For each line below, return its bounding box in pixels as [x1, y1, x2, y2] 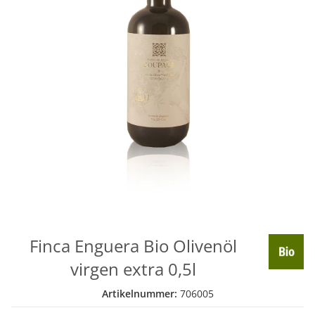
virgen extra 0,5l [70, 257, 196, 281]
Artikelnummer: [101, 287, 180, 301]
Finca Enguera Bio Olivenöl [29, 234, 237, 258]
